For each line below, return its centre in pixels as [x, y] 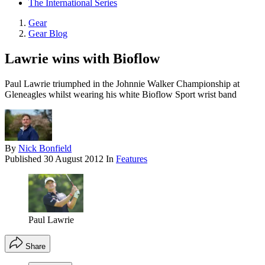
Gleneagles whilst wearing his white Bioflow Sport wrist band [121, 95]
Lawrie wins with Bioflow [82, 59]
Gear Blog [48, 34]
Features [132, 159]
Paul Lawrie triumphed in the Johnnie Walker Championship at [122, 84]
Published [24, 159]
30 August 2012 [74, 159]
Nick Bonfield [45, 148]
